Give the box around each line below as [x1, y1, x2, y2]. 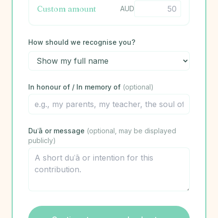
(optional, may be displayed [87, 127, 176, 135]
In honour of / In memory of [28, 83, 123, 91]
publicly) [28, 136, 56, 145]
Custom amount [37, 4, 96, 14]
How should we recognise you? [28, 38, 135, 46]
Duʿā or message [28, 127, 87, 135]
